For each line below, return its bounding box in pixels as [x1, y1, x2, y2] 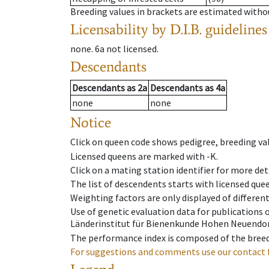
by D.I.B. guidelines [152, 20, 267, 38]
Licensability [70, 20, 148, 38]
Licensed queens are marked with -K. [70, 150, 218, 162]
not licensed [106, 43, 157, 55]
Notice [70, 113, 111, 131]
